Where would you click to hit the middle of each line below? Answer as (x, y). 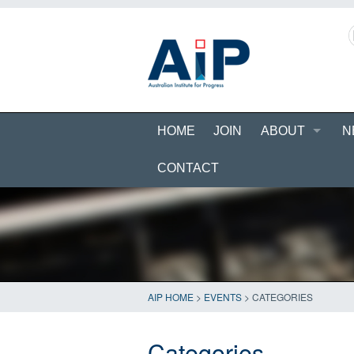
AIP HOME (171, 297)
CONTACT (188, 168)
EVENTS (223, 297)
